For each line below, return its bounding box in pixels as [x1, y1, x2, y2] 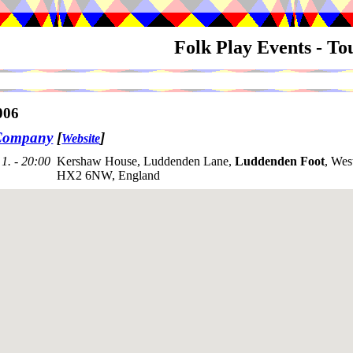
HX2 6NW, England [57, 169, 160, 183]
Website [61, 132, 101, 146]
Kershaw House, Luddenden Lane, [57, 154, 235, 169]
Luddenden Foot [235, 154, 325, 169]
